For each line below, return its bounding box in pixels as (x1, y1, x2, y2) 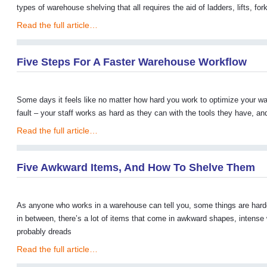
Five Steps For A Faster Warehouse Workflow (17, 56, 247, 68)
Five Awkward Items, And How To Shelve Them (17, 162, 255, 173)
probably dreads (17, 227, 72, 236)
